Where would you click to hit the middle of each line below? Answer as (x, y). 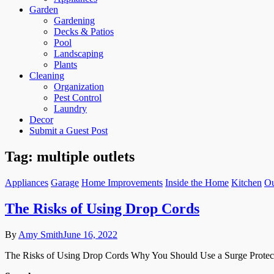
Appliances (27, 182)
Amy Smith (41, 234)
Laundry (70, 108)
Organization (79, 86)
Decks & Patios (84, 31)
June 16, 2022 (90, 234)
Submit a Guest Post (68, 130)
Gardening (74, 20)
